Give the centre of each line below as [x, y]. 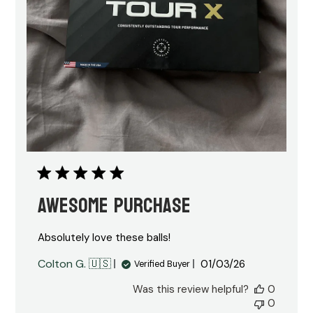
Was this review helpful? [190, 290]
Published [247, 263]
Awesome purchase [115, 206]
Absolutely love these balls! [104, 238]
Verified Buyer [162, 264]
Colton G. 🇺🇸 [75, 264]
